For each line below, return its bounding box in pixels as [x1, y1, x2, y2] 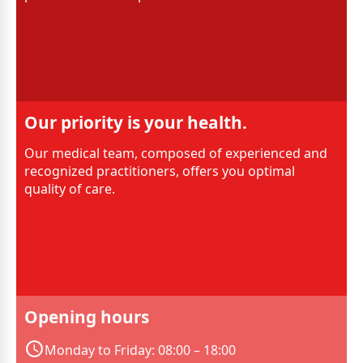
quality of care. [24, 179, 115, 198]
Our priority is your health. [24, 110, 247, 134]
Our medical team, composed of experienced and [24, 143, 327, 162]
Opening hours [24, 305, 149, 328]
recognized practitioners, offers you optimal [24, 161, 295, 180]
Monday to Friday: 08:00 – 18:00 [45, 340, 236, 359]
